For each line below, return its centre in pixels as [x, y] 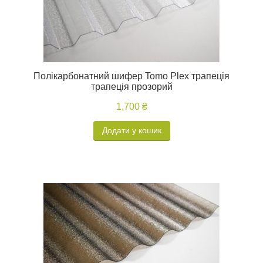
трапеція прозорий [131, 87]
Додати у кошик [131, 130]
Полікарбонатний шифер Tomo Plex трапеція [131, 76]
